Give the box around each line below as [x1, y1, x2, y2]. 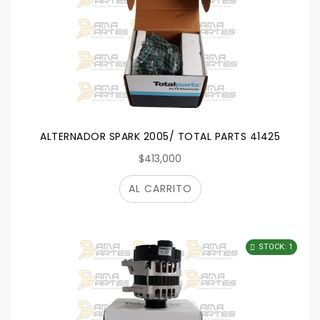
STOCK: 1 [259, 242, 293, 251]
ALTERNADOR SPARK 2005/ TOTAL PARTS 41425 [40, 129, 280, 144]
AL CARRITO [128, 181, 192, 196]
